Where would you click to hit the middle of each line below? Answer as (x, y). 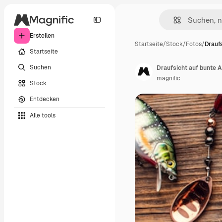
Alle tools (43, 115)
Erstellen (42, 36)
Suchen (40, 67)
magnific (168, 78)
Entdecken (45, 99)
